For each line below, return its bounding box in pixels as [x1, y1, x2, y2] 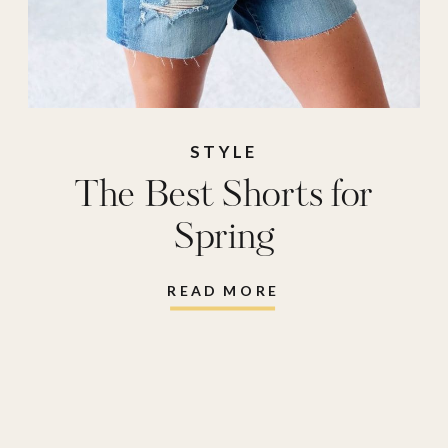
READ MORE [167, 281, 280, 299]
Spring [173, 211, 275, 265]
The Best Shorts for [74, 169, 374, 223]
